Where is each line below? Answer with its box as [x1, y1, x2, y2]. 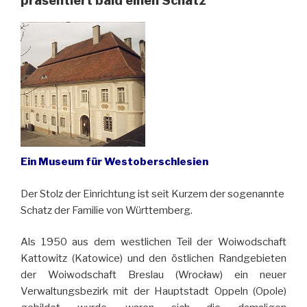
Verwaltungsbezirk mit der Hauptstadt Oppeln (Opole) [21, 285, 286, 298]
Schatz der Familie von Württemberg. [21, 204, 193, 217]
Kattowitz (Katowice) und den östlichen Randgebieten [21, 252, 286, 265]
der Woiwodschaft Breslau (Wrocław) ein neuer [21, 269, 286, 282]
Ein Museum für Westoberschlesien [21, 156, 208, 169]
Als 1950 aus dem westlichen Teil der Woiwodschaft [21, 236, 286, 249]
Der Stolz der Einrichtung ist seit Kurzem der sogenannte [21, 187, 284, 200]
